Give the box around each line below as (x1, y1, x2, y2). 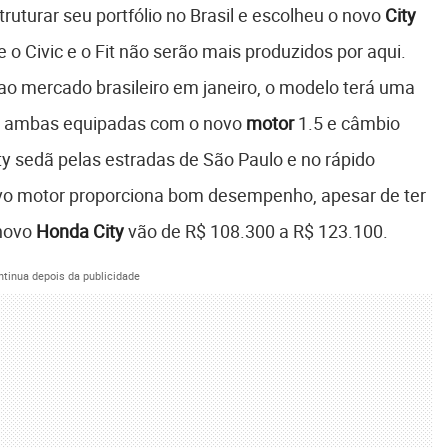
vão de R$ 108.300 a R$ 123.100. (123, 219, 388, 244)
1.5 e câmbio (293, 111, 400, 136)
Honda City (35, 219, 124, 244)
